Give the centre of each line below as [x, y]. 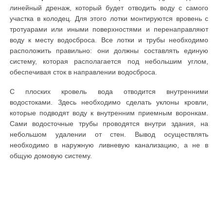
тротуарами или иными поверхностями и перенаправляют [109, 29]
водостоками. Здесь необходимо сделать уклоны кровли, [109, 102]
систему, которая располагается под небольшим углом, [109, 62]
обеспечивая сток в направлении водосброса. [83, 72]
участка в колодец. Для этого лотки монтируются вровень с [109, 19]
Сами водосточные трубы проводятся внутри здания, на [109, 124]
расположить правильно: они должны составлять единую [109, 51]
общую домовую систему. [51, 156]
